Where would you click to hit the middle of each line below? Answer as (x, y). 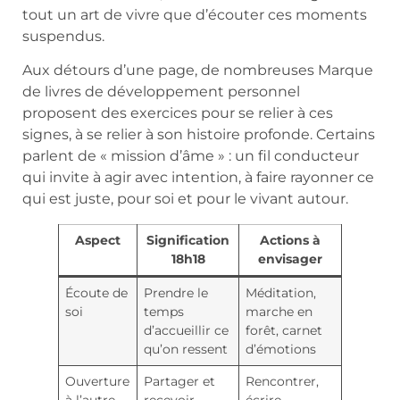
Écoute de (97, 293)
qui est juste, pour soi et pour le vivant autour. (185, 199)
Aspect (98, 241)
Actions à (290, 241)
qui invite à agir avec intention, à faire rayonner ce (198, 178)
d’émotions (281, 350)
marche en (279, 312)
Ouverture (98, 382)
